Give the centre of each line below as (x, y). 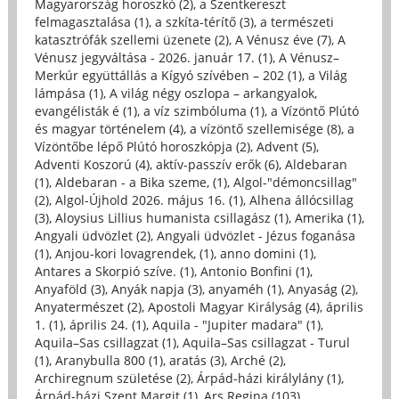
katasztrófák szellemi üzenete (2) (131, 39)
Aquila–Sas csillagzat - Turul (266, 342)
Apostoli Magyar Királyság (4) (233, 306)
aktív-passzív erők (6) (217, 164)
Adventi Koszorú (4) (92, 164)
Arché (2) (256, 360)
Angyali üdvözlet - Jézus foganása (256, 235)
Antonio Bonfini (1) (255, 271)
